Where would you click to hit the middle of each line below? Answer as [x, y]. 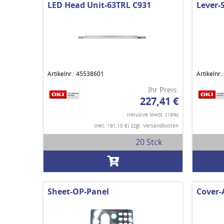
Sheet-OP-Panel [78, 192]
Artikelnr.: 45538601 [76, 74]
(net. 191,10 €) [111, 126]
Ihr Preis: [163, 90]
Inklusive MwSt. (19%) [152, 115]
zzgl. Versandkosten [154, 126]
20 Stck [148, 142]
